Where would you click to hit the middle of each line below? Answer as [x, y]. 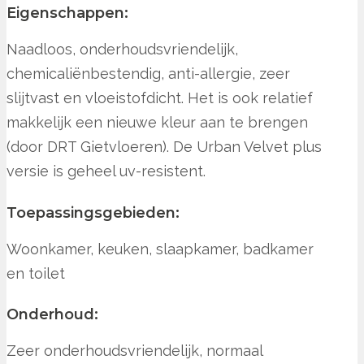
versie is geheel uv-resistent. [106, 171]
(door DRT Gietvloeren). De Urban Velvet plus [164, 146]
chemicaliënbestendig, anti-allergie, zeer [148, 73]
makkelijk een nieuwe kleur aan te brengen [157, 122]
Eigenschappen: [67, 13]
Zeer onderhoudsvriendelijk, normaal [134, 351]
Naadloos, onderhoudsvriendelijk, [122, 49]
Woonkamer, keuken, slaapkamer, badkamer [160, 249]
